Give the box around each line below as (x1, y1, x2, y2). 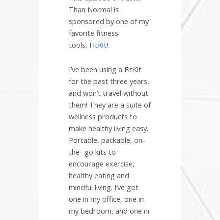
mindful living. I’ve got (69, 182, 138, 192)
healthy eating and (69, 170, 129, 180)
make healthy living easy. (69, 123, 148, 133)
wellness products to (69, 111, 137, 121)
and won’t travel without (69, 87, 148, 98)
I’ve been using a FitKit (69, 64, 141, 74)
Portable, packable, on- (69, 135, 145, 145)
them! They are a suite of (69, 99, 151, 110)
